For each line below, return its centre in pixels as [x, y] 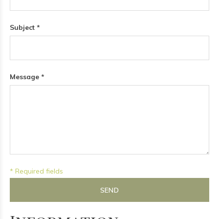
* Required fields [36, 171]
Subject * [25, 27]
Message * [27, 77]
